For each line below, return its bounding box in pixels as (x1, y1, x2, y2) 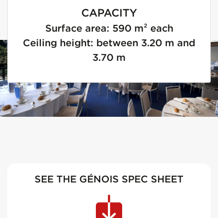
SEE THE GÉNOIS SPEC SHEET (35, 172, 183, 185)
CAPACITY (81, 6, 137, 20)
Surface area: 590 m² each (45, 22, 173, 35)
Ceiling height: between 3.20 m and (23, 36, 195, 49)
